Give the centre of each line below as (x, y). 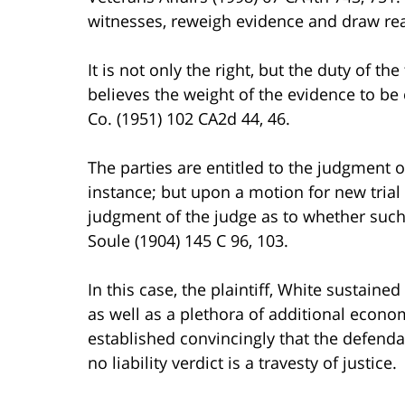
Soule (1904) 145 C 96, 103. (188, 240)
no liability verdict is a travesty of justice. (242, 362)
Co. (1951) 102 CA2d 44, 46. (189, 118)
